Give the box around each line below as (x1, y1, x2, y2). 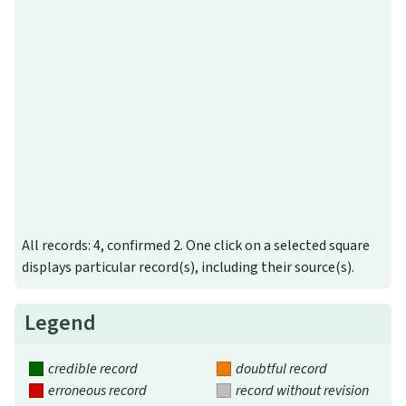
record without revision (235, 381, 369, 401)
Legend (24, 307, 97, 340)
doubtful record (235, 359, 327, 380)
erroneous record (47, 381, 147, 401)
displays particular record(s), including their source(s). (22, 257, 354, 278)
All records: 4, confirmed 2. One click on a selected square (22, 236, 370, 256)
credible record (47, 359, 138, 380)
